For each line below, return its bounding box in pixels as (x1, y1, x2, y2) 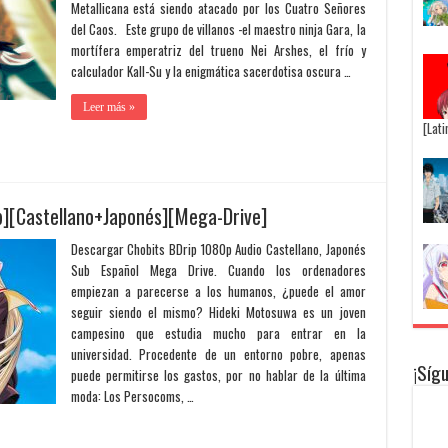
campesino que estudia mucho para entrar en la (70, 323, 366, 343)
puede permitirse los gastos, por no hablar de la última (70, 365, 366, 385)
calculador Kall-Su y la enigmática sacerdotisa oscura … (70, 61, 351, 81)
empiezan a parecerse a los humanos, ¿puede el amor (70, 281, 366, 301)
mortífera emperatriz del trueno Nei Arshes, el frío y (70, 40, 366, 60)
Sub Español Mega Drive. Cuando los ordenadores (70, 260, 366, 280)
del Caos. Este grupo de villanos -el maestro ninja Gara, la (70, 19, 366, 39)
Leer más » (82, 100, 135, 114)
